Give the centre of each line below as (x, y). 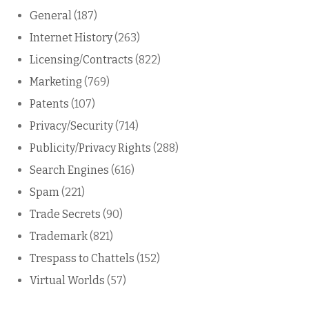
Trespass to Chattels (82, 259)
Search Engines (69, 170)
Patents (49, 104)
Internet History (71, 38)
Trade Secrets (65, 215)
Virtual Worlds (67, 281)
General (51, 16)
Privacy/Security (71, 126)
